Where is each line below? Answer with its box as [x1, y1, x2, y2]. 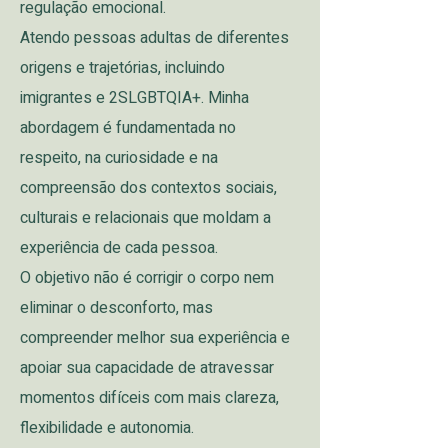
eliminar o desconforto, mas [20, 296, 213, 320]
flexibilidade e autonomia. [20, 416, 194, 440]
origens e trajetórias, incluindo [20, 56, 225, 80]
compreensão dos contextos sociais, [20, 176, 277, 200]
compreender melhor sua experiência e [20, 326, 290, 350]
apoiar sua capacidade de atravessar [20, 356, 274, 380]
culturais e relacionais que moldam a [20, 206, 271, 230]
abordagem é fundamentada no [20, 116, 236, 140]
